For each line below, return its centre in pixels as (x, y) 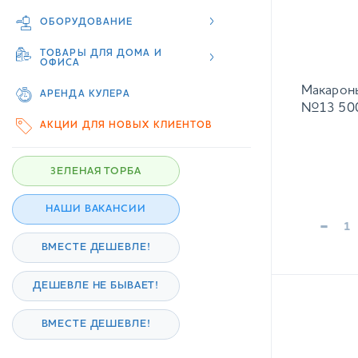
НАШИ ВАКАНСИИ (96, 209)
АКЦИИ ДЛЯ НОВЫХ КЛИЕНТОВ (127, 125)
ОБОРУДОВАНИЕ (87, 22)
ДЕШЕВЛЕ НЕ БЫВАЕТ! (96, 286)
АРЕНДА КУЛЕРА (86, 94)
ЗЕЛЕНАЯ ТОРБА (96, 171)
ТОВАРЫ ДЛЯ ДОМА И (101, 54)
